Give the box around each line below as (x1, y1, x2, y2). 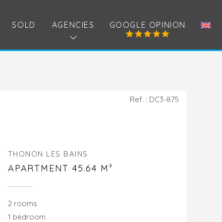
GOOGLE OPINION (109, 20, 186, 30)
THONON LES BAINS (7, 149, 88, 159)
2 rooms (7, 199, 37, 209)
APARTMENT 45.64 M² (7, 163, 113, 174)
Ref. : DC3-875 (129, 95, 179, 104)
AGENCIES (52, 20, 95, 30)
